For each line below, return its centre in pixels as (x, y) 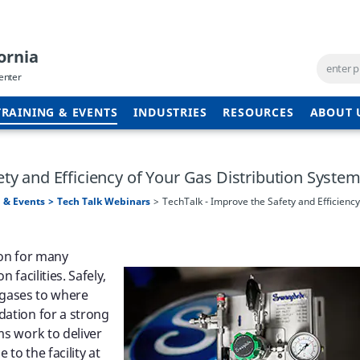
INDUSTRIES (170, 113)
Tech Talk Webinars (104, 202)
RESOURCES (258, 113)
